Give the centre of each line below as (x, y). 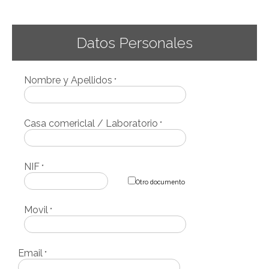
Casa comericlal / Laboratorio (91, 123)
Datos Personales (134, 43)
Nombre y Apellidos (68, 80)
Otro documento (160, 182)
